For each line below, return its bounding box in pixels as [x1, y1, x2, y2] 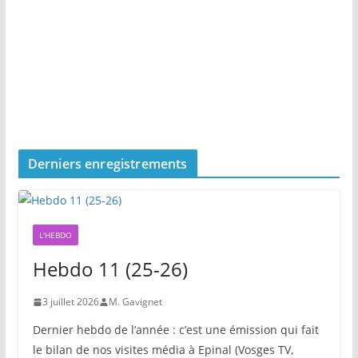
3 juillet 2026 [42, 295, 99, 309]
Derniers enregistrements [27, 155, 188, 173]
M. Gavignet [108, 295, 162, 309]
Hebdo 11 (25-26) [32, 256, 188, 283]
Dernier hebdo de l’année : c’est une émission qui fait [32, 322, 319, 338]
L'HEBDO [38, 229, 72, 241]
